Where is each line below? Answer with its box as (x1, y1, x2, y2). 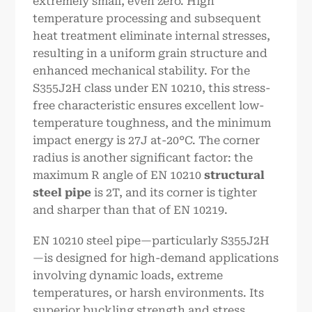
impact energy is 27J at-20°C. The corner (33, 134, 260, 148)
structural (204, 169, 265, 182)
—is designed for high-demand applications (33, 251, 279, 265)
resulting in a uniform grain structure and (33, 47, 268, 61)
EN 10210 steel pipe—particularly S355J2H (33, 233, 270, 247)
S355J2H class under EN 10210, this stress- (33, 81, 271, 95)
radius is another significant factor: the (33, 151, 253, 165)
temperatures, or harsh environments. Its (33, 286, 265, 299)
